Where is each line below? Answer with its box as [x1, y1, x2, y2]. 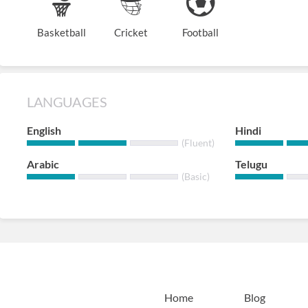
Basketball [36, 26, 86, 38]
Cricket [113, 26, 148, 38]
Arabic [27, 157, 59, 170]
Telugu [234, 157, 267, 170]
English [27, 124, 61, 137]
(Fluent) [181, 137, 214, 148]
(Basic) [181, 170, 210, 182]
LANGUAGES [27, 93, 107, 110]
